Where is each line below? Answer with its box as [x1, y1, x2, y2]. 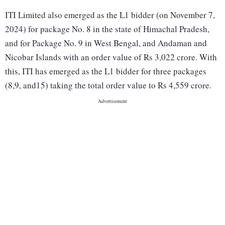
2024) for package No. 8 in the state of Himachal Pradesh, [5, 23, 209, 35]
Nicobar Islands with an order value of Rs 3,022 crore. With [5, 51, 217, 63]
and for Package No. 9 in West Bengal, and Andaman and [5, 37, 207, 49]
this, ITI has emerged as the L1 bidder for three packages [5, 65, 206, 77]
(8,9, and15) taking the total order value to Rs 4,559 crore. [5, 79, 211, 91]
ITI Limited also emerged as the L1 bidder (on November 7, [5, 9, 215, 21]
